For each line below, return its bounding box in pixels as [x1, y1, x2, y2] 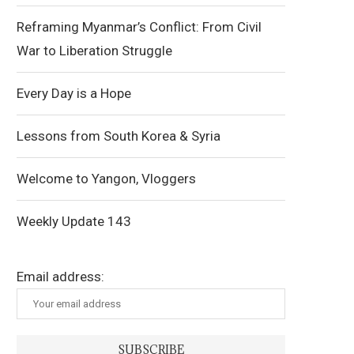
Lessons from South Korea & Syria [17, 128, 220, 144]
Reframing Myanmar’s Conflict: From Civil [17, 19, 262, 35]
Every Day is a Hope [17, 85, 131, 101]
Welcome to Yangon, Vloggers [17, 171, 196, 186]
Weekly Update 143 [17, 213, 131, 229]
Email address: [17, 269, 104, 284]
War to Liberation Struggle [17, 43, 172, 58]
